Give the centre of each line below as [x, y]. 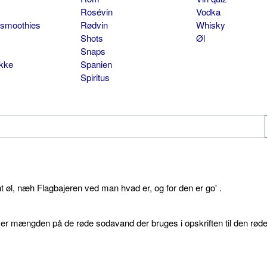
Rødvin [94, 24]
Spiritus [95, 77]
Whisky [210, 24]
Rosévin [96, 11]
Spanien [96, 64]
